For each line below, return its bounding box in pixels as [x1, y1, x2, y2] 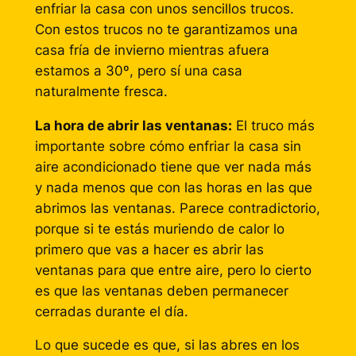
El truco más [231, 117, 315, 133]
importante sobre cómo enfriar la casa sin [34, 137, 301, 154]
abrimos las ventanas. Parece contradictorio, [34, 199, 320, 216]
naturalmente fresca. [34, 83, 168, 99]
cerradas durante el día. [34, 303, 188, 319]
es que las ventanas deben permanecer [34, 282, 288, 299]
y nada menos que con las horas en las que [34, 179, 312, 195]
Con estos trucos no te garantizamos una [34, 21, 298, 37]
